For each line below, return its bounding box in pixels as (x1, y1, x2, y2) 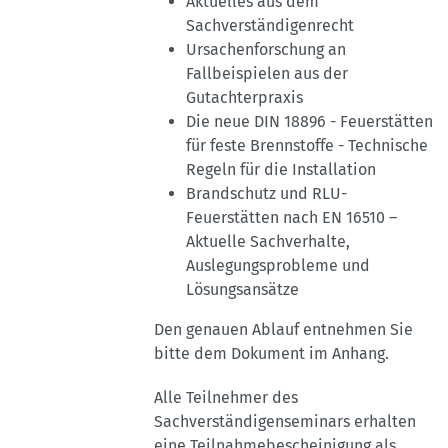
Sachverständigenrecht (186, 16, 354, 36)
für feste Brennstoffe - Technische (186, 136, 428, 156)
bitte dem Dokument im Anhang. (154, 344, 389, 364)
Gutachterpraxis (186, 88, 303, 108)
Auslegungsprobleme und (186, 256, 370, 276)
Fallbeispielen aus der (186, 64, 348, 84)
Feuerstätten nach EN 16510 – (186, 208, 397, 228)
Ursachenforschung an (186, 40, 346, 60)
